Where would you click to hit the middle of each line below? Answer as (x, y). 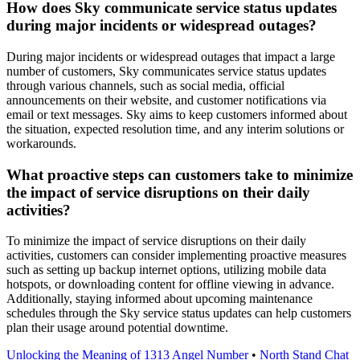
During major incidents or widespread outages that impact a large (171, 56)
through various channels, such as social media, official (145, 85)
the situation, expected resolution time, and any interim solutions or (175, 129)
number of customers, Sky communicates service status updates (166, 71)
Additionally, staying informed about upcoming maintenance (160, 299)
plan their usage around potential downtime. (117, 328)
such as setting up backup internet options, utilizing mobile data (166, 270)
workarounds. (41, 143)
